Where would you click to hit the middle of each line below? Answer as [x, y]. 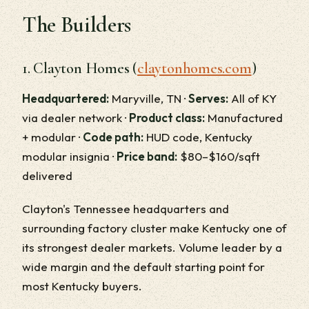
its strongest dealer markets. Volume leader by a [152, 247]
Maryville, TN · [149, 98]
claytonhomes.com [195, 68]
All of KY [252, 98]
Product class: [167, 118]
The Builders [77, 24]
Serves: [208, 98]
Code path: [113, 137]
